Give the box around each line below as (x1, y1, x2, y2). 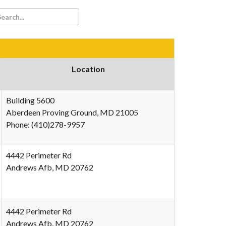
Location (71, 64, 105, 74)
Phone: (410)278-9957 (6, 120, 85, 129)
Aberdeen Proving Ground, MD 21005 (6, 107, 138, 117)
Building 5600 (6, 95, 54, 105)
